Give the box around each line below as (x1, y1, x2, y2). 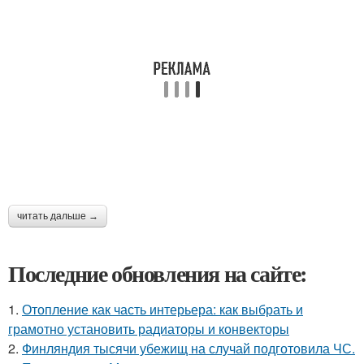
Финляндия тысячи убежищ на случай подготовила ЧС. (22, 338, 355, 357)
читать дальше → (17, 210, 98, 222)
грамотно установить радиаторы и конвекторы (8, 318, 289, 338)
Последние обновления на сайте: (8, 256, 307, 290)
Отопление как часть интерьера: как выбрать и (22, 299, 303, 318)
